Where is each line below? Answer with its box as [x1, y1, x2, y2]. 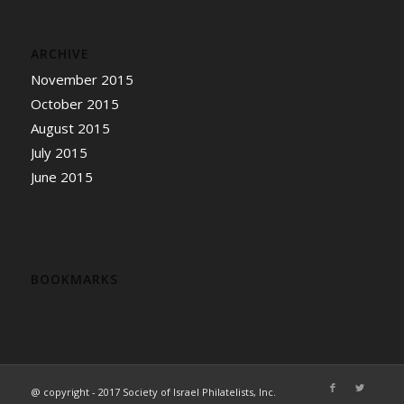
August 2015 [30, 119, 110, 138]
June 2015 [30, 168, 93, 187]
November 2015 [30, 70, 133, 89]
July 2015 [30, 143, 87, 162]
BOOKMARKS [30, 270, 118, 288]
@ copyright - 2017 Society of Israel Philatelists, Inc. [30, 384, 276, 399]
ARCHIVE [30, 45, 89, 63]
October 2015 [30, 95, 119, 114]
